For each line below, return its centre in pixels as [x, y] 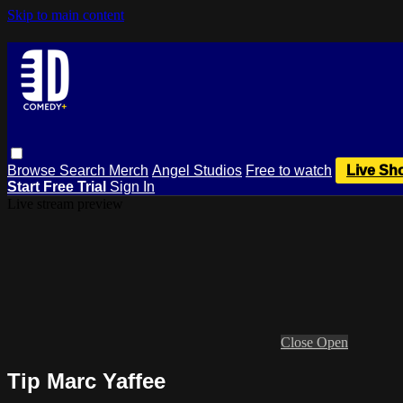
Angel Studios [197, 170]
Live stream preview [65, 203]
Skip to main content [66, 15]
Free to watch [289, 170]
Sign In [132, 186]
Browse [33, 170]
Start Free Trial [58, 186]
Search [84, 170]
